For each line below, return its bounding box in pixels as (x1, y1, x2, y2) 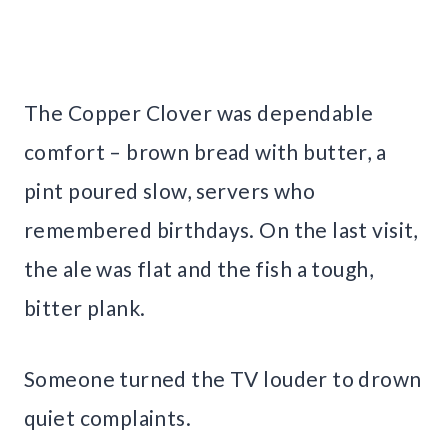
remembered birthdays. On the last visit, (24, 216, 418, 242)
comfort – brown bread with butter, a (24, 138, 387, 164)
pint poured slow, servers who (24, 177, 316, 203)
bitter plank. (24, 294, 146, 320)
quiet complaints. (24, 404, 192, 430)
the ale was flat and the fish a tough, (24, 255, 373, 281)
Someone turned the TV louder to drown (24, 365, 422, 391)
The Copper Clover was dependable (24, 99, 374, 125)
